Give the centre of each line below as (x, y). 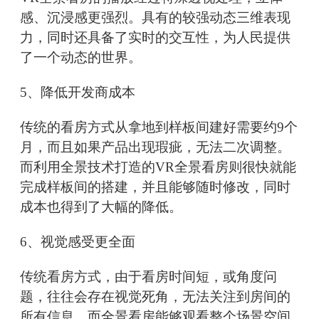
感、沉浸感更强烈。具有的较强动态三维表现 (155, 18)
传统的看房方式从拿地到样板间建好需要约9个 (159, 127)
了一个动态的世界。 (81, 58)
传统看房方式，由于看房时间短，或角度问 (148, 277)
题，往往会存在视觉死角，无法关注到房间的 (155, 297)
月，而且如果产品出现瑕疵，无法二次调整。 (155, 147)
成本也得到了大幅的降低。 (101, 207)
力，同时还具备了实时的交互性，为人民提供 (155, 38)
